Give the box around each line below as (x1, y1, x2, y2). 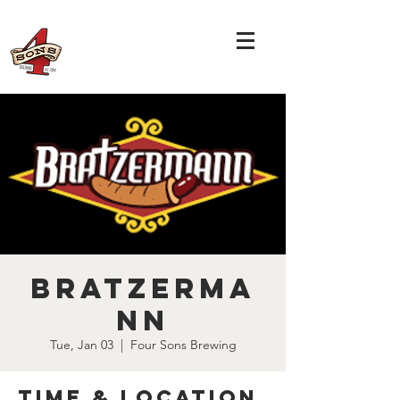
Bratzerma (29, 271, 256, 306)
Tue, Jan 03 (49, 337, 113, 353)
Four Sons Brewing (129, 337, 237, 353)
